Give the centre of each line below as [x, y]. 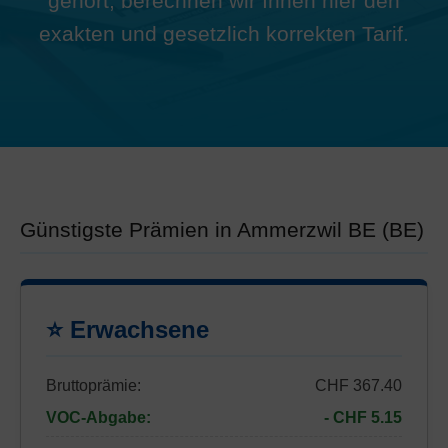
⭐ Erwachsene [127, 329]
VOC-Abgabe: [98, 417]
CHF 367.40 [358, 385]
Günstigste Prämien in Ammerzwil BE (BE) [222, 229]
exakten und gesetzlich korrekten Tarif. [224, 33]
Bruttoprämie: [93, 385]
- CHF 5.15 [363, 417]
